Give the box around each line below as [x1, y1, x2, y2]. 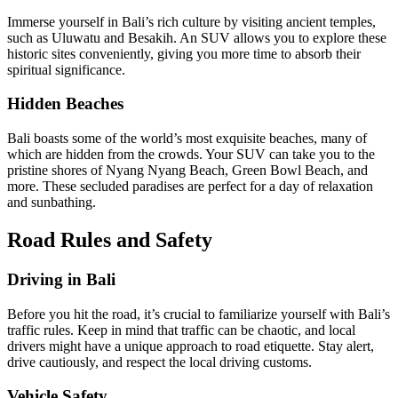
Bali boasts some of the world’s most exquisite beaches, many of [7, 131, 367, 147]
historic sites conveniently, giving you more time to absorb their [7, 45, 361, 61]
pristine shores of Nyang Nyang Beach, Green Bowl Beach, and [7, 163, 368, 179]
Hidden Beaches [7, 94, 123, 114]
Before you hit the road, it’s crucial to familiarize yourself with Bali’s [7, 306, 390, 322]
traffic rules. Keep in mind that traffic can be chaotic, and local [7, 322, 355, 338]
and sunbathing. [7, 195, 96, 211]
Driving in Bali [7, 269, 115, 289]
